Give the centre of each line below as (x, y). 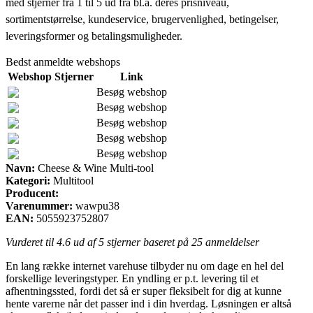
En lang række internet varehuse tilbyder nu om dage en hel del (145, 265)
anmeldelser (231, 242)
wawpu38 (97, 205)
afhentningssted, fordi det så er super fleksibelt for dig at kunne (144, 291)
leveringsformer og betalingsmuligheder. (94, 36)
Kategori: (28, 180)
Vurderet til (31, 242)
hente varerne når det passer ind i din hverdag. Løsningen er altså (148, 303)
